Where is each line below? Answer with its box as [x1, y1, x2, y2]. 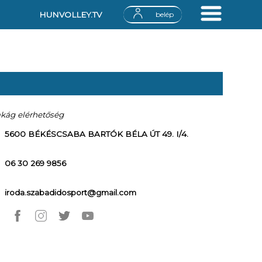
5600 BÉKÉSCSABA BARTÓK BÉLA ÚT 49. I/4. [5, 129, 188, 139]
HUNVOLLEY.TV [39, 10, 102, 19]
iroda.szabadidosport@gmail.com [5, 188, 136, 197]
